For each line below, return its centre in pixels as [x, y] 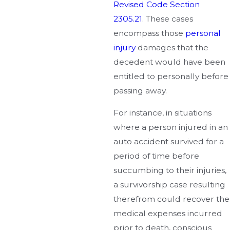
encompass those [150, 33]
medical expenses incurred [168, 214]
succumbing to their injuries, [170, 170]
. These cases [168, 18]
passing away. [140, 90]
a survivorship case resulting [170, 185]
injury [125, 47]
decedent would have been [170, 62]
